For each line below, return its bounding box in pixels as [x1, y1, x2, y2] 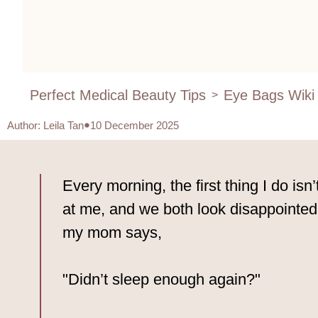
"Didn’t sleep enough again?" [62, 270, 261, 288]
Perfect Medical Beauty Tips [30, 87, 206, 103]
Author [7, 119, 38, 131]
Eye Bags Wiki [224, 87, 314, 103]
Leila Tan [43, 119, 84, 131]
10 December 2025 [90, 119, 179, 131]
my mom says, [62, 223, 162, 241]
